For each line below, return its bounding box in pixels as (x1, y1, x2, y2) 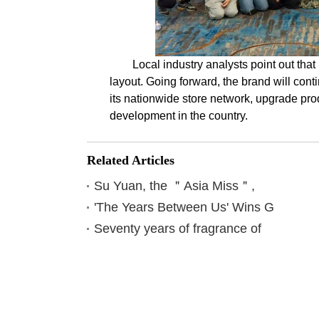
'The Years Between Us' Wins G (94, 200, 274, 214)
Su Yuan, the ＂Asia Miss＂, (94, 179, 255, 193)
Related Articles (87, 153, 174, 167)
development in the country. (110, 110, 248, 122)
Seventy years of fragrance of (94, 221, 261, 236)
